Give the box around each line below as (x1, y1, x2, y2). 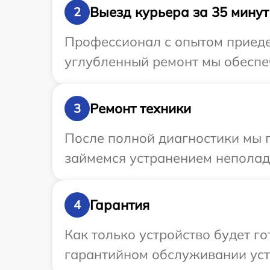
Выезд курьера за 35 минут (90, 3, 269, 20)
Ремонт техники (90, 99, 191, 117)
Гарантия (90, 196, 149, 213)
